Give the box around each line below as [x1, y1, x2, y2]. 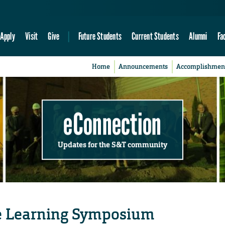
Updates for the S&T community [58, 139, 167, 150]
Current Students [132, 30, 179, 43]
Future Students [78, 30, 122, 43]
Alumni [189, 30, 207, 43]
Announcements [119, 62, 168, 71]
